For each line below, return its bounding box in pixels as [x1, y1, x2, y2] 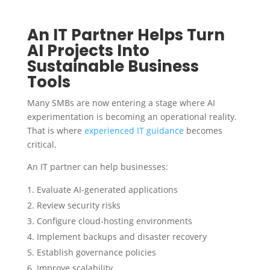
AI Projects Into [27, 39, 149, 61]
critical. [27, 138, 57, 150]
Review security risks [36, 199, 121, 211]
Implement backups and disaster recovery [36, 230, 207, 242]
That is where [27, 124, 84, 136]
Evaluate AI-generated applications [36, 183, 178, 195]
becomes [183, 124, 222, 136]
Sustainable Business [27, 55, 199, 77]
